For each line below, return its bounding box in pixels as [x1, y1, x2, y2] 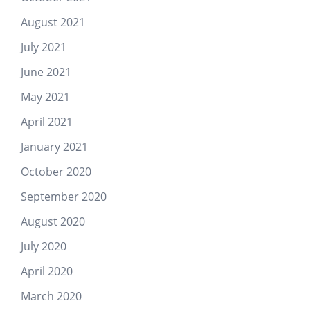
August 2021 [21, 14, 85, 30]
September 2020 [21, 188, 107, 204]
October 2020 [21, 163, 91, 179]
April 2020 [21, 263, 73, 279]
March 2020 [21, 288, 82, 304]
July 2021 [21, 39, 66, 55]
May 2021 [21, 89, 70, 104]
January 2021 [21, 138, 88, 154]
